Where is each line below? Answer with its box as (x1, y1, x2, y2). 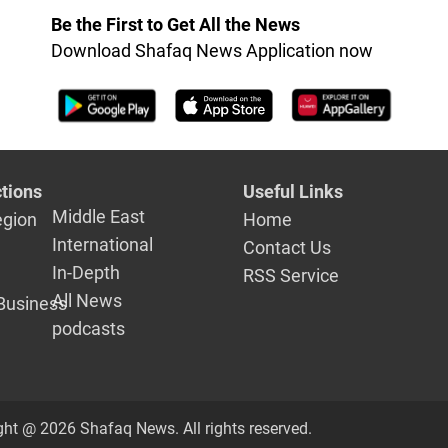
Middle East (52, 206, 146, 228)
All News (52, 290, 123, 312)
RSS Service (242, 265, 339, 287)
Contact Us (242, 237, 331, 259)
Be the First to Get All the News (50, 14, 300, 35)
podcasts (52, 318, 126, 340)
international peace (141, 4, 295, 26)
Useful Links (242, 181, 343, 203)
